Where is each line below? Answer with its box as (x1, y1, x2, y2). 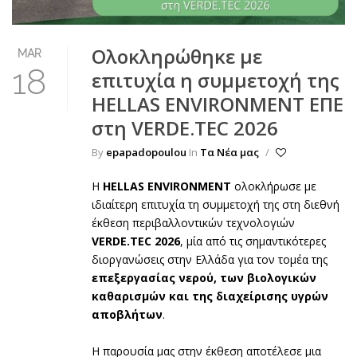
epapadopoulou (106, 144, 186, 159)
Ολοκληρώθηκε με (92, 42, 262, 69)
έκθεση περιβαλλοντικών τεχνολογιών (92, 214, 295, 230)
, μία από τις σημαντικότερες (180, 233, 326, 249)
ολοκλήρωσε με (231, 178, 316, 194)
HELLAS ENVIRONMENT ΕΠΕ (92, 90, 343, 117)
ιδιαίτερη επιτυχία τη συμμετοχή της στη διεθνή (92, 196, 339, 212)
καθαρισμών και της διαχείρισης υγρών (92, 288, 328, 304)
